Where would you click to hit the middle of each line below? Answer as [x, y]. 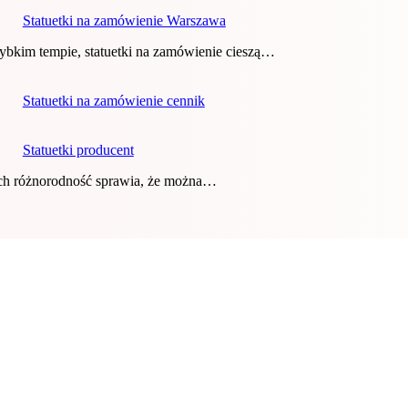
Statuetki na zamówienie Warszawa [124, 21]
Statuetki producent [78, 150]
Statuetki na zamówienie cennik [113, 101]
